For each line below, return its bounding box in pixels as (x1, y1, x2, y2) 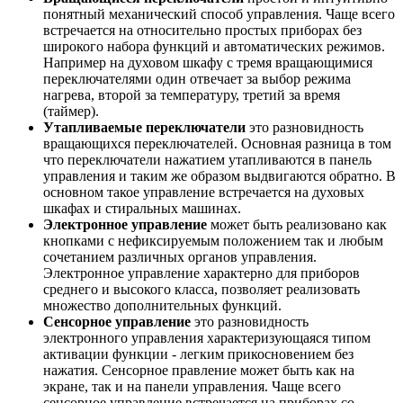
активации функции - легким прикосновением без (43, 346, 354, 363)
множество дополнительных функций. (43, 298, 282, 314)
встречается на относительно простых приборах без (43, 22, 362, 39)
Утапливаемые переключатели (43, 120, 246, 136)
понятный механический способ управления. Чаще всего (43, 6, 395, 22)
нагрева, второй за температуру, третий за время (43, 87, 340, 103)
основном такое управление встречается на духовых (43, 184, 364, 201)
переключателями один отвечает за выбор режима (43, 71, 351, 87)
